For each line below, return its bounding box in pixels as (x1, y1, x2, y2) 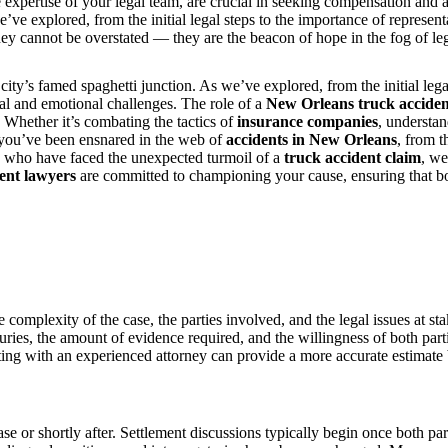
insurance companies (237, 113, 378, 131)
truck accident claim (284, 149, 421, 167)
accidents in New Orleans (226, 131, 397, 149)
